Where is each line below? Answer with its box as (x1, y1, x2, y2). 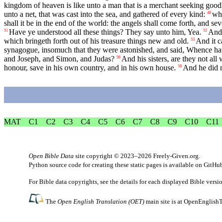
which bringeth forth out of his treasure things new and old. (4, 37, 189, 46)
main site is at (144, 197, 184, 205)
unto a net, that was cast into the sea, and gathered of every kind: (4, 10, 205, 19)
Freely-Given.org (153, 152, 199, 160)
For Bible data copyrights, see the (29, 177, 120, 185)
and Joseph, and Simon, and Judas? (4, 55, 114, 63)
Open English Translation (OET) (57, 197, 145, 205)
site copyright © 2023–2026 (74, 152, 153, 160)
